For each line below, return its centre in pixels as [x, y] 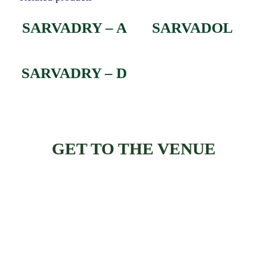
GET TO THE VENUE [133, 148]
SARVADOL [193, 27]
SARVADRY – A [74, 27]
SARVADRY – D [74, 73]
